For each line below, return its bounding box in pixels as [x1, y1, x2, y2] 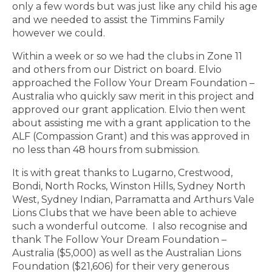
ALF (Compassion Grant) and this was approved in [12, 131, 250, 143]
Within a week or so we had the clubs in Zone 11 [12, 50, 242, 63]
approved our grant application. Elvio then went [12, 104, 246, 116]
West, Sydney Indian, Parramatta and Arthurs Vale [12, 194, 254, 206]
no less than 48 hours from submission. [12, 144, 200, 156]
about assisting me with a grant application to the [12, 117, 251, 129]
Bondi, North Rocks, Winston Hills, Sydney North [12, 180, 245, 192]
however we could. [12, 27, 105, 39]
